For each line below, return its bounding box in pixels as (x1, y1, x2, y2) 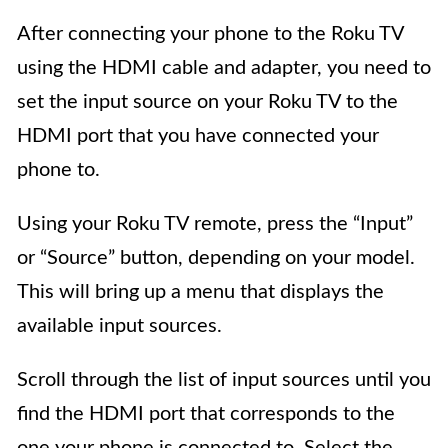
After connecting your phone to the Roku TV (17, 24, 404, 45)
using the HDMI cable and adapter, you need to (17, 58, 431, 79)
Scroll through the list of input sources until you (17, 370, 431, 391)
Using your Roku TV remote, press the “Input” (17, 214, 413, 235)
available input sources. (17, 316, 222, 337)
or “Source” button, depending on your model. (17, 248, 415, 269)
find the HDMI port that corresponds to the (17, 404, 395, 425)
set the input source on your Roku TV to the (17, 92, 398, 113)
